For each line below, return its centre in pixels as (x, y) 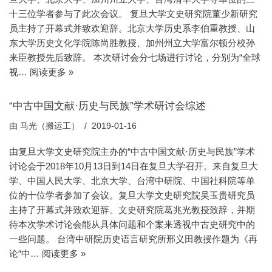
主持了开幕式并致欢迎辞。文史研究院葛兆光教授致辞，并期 (132, 209)
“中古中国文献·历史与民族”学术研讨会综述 (107, 105)
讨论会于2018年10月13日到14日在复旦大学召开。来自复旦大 (134, 166)
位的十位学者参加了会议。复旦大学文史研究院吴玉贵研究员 (132, 195)
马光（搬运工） (50, 126)
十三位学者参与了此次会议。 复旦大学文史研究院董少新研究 (133, 13)
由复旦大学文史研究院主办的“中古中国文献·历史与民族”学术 (132, 151)
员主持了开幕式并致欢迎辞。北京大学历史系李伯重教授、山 (132, 28)
